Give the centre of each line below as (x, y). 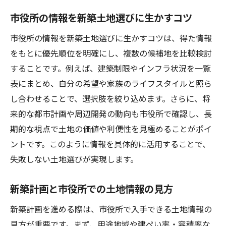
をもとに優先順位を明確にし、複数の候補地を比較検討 (111, 53)
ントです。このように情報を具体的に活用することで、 (110, 144)
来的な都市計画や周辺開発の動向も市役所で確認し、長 (111, 114)
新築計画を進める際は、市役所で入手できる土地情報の (111, 209)
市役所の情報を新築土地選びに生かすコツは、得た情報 (111, 38)
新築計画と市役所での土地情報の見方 (92, 189)
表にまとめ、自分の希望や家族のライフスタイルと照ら (111, 83)
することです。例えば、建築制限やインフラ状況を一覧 (110, 68)
